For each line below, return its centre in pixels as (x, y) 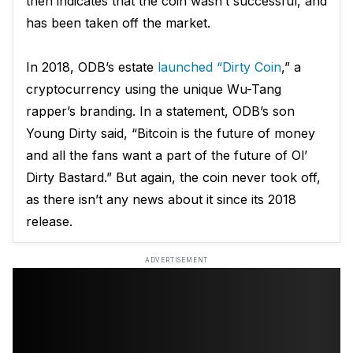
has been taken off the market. (118, 23)
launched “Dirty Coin (219, 67)
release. (49, 221)
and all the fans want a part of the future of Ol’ (167, 155)
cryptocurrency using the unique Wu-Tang (154, 89)
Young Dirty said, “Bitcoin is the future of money (171, 133)
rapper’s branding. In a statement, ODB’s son (160, 111)
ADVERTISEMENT (176, 260)
